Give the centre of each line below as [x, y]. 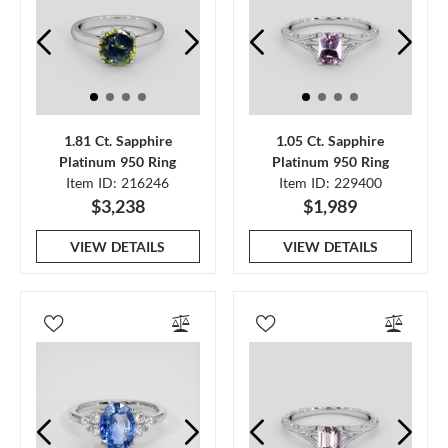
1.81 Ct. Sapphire [117, 140]
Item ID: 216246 [118, 182]
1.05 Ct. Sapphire [330, 140]
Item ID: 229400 [330, 182]
